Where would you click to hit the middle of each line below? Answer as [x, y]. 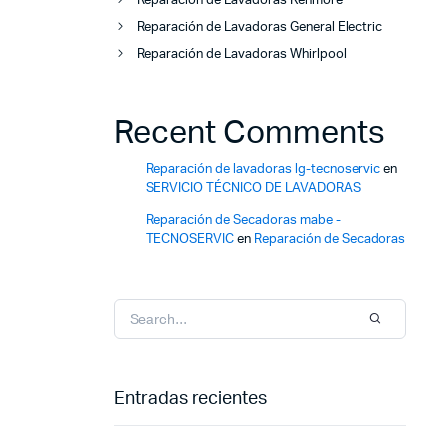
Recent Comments [249, 133]
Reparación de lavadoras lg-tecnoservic [263, 170]
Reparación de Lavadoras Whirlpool [241, 55]
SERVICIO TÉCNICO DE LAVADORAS [253, 189]
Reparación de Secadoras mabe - [243, 221]
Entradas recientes [190, 399]
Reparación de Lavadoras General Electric [259, 28]
